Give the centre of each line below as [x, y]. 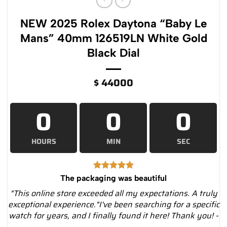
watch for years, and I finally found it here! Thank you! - [113, 215]
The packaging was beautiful [113, 178]
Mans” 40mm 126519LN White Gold [113, 39]
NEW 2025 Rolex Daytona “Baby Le [113, 24]
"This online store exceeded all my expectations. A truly [113, 193]
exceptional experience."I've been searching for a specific [113, 204]
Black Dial [113, 53]
